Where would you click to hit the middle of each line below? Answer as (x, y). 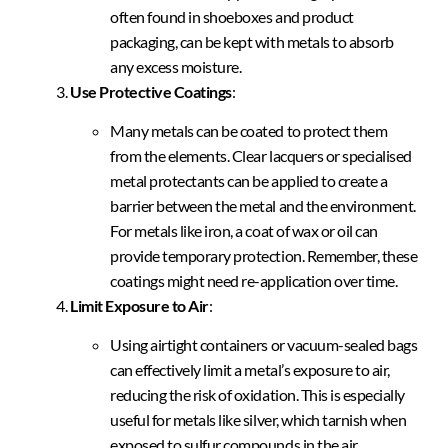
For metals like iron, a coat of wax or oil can (244, 230)
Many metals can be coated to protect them (249, 130)
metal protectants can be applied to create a (249, 180)
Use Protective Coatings (151, 91)
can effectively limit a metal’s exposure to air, (250, 370)
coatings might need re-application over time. (254, 280)
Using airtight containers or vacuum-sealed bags (264, 345)
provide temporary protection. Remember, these (264, 255)
